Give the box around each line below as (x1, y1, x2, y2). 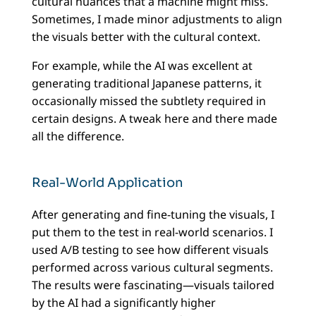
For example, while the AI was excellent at (31, 58, 253, 74)
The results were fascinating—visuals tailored (31, 277, 274, 293)
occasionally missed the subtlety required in (31, 93, 266, 109)
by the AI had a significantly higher (31, 295, 216, 311)
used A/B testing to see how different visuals (31, 242, 269, 258)
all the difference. (31, 128, 124, 145)
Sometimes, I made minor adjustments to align (31, 11, 282, 28)
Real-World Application (31, 175, 183, 191)
